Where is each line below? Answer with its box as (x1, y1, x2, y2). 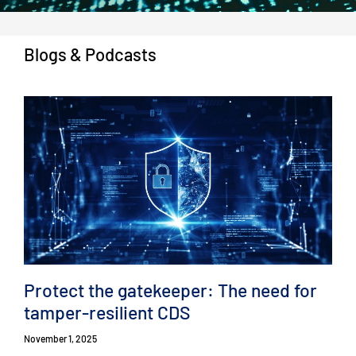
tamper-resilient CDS (24, 300, 191, 323)
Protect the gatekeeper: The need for (24, 278, 317, 301)
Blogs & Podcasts (24, 44, 157, 65)
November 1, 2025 (24, 333, 97, 345)
